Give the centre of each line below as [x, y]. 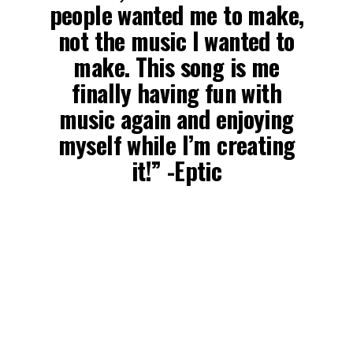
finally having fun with [176, 92]
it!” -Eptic [176, 170]
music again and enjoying [176, 118]
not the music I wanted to [176, 40]
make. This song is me [176, 66]
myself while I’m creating [176, 144]
